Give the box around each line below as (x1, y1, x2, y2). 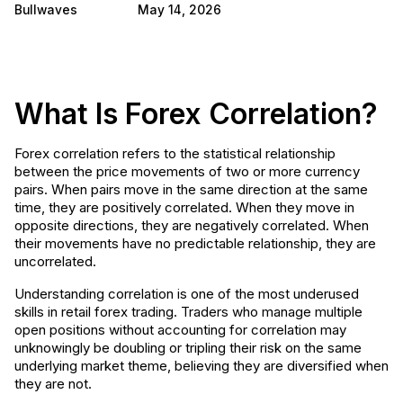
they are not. (14, 375, 92, 392)
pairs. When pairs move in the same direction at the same (14, 181, 368, 198)
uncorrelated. (14, 253, 96, 270)
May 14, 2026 (138, 3, 221, 17)
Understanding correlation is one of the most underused (14, 285, 359, 302)
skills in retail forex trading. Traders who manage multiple (14, 303, 363, 320)
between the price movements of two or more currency (14, 163, 360, 180)
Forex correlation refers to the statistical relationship (14, 145, 336, 162)
